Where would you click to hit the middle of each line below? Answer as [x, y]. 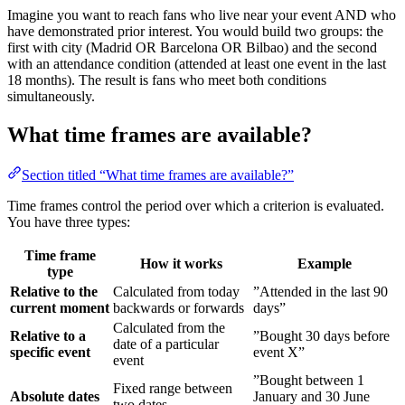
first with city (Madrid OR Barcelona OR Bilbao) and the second [192, 47]
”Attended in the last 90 [320, 291]
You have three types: [69, 221]
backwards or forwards [179, 307]
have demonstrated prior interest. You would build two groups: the [195, 31]
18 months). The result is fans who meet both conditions [167, 80]
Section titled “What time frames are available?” [158, 174]
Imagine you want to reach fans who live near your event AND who [202, 14]
